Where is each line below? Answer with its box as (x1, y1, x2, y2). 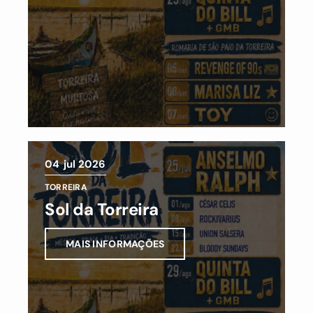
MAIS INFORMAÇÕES (66, 237, 165, 250)
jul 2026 (63, 156, 105, 171)
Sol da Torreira (45, 198, 159, 220)
